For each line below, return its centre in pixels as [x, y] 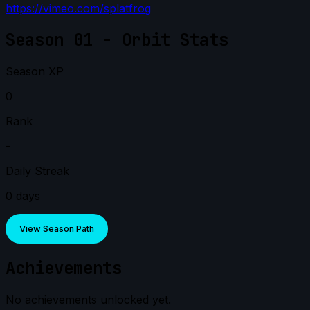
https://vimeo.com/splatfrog [78, 9]
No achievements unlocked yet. [88, 300]
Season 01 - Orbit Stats [117, 40]
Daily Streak [37, 171]
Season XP [35, 72]
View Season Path [57, 229]
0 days [23, 196]
